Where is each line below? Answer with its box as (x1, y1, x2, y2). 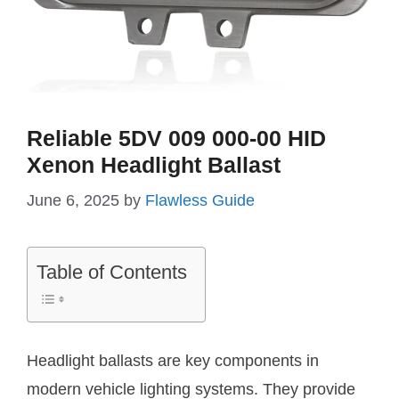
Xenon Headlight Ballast (27, 152, 281, 178)
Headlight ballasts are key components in (27, 352, 319, 370)
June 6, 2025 (27, 191, 119, 210)
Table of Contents (37, 261, 187, 284)
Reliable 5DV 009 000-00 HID (27, 126, 326, 151)
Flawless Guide (145, 191, 255, 210)
